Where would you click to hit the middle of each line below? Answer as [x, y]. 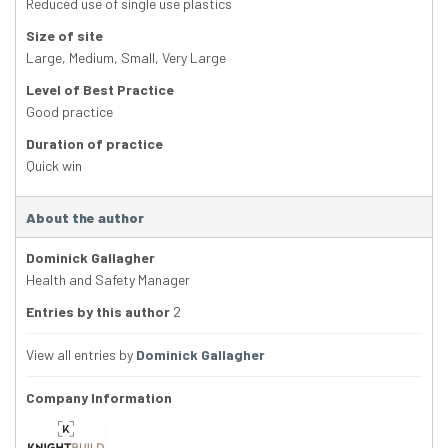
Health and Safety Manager [108, 280]
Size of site [64, 36]
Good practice [69, 112]
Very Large [194, 58]
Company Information [99, 398]
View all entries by [81, 355]
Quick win [54, 166]
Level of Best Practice [100, 90]
